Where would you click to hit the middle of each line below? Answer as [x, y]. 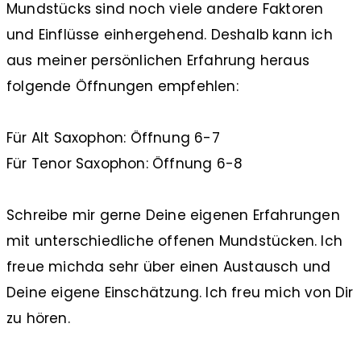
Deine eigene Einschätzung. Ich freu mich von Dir [180, 292]
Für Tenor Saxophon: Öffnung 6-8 [125, 163]
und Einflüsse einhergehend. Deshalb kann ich [170, 34]
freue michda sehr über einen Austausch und [169, 266]
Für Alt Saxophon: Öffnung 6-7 [113, 137]
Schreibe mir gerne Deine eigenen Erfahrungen [173, 215]
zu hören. [38, 318]
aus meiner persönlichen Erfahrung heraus [158, 60]
